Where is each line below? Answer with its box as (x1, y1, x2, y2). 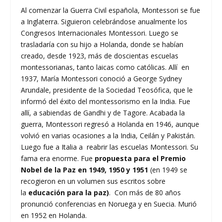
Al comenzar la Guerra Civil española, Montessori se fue (21, 5, 201, 15)
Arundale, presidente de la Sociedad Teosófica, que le (21, 85, 193, 95)
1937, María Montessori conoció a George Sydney (21, 74, 182, 84)
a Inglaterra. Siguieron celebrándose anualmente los (21, 17, 188, 27)
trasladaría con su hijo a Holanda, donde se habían (21, 40, 184, 50)
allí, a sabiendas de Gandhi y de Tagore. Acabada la (21, 108, 185, 118)
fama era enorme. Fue (21, 154, 93, 164)
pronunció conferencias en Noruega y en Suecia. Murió (21, 199, 197, 209)
